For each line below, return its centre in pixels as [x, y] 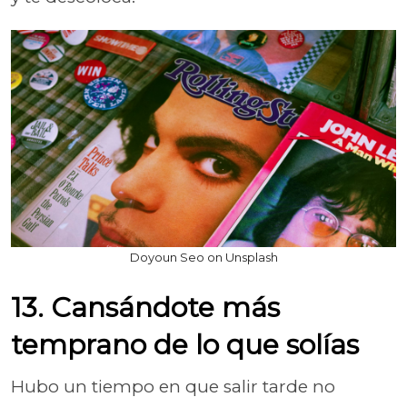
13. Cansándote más [145, 307]
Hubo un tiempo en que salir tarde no [173, 386]
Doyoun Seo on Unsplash [203, 257]
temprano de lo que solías [185, 344]
